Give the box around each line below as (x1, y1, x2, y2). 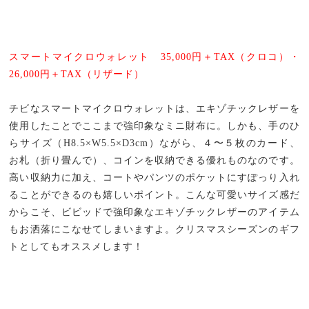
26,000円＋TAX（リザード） (9, 68, 145, 79)
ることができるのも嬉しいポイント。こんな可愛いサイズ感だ (9, 189, 300, 200)
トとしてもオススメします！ (9, 241, 144, 252)
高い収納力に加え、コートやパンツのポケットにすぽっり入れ (9, 172, 300, 183)
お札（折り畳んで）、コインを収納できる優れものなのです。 (9, 154, 300, 166)
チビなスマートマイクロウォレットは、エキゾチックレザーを (9, 103, 300, 114)
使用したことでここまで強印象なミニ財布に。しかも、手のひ (9, 120, 300, 131)
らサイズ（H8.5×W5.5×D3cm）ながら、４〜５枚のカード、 (9, 137, 300, 148)
